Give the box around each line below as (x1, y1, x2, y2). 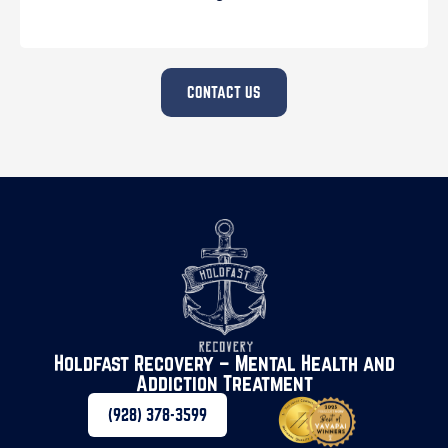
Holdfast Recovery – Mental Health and (53, 350, 395, 375)
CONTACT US (187, 82, 261, 101)
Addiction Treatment (135, 370, 313, 395)
